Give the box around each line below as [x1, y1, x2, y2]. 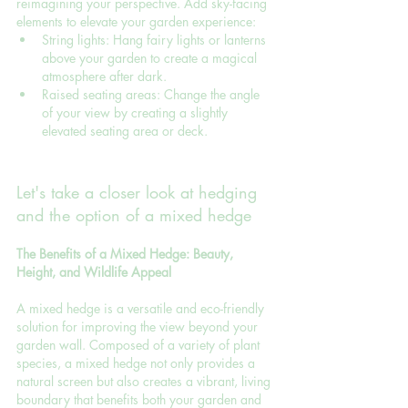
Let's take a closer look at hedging [16, 180, 262, 203]
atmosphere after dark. [42, 66, 167, 85]
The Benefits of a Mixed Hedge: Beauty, [16, 244, 237, 262]
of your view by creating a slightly [42, 103, 231, 121]
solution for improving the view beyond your [16, 317, 261, 335]
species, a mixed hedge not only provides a [16, 353, 259, 372]
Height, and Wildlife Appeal [16, 262, 171, 280]
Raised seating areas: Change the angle [42, 85, 263, 103]
